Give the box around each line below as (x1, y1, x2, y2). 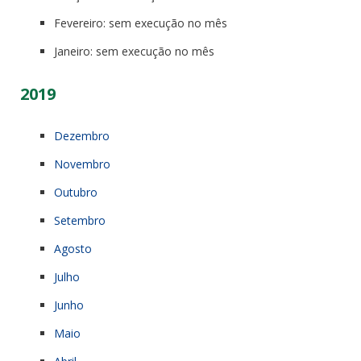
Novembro (54, 156, 110, 172)
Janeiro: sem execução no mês (54, 43, 214, 59)
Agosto (54, 240, 92, 256)
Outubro (54, 184, 98, 200)
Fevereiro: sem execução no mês (54, 15, 227, 31)
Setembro (54, 212, 106, 228)
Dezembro (54, 127, 110, 143)
